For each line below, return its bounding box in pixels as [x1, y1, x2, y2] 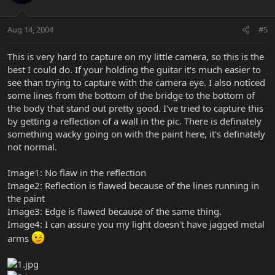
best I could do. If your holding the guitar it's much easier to [7, 63, 261, 76]
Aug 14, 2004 [7, 24, 53, 36]
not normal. [7, 141, 57, 153]
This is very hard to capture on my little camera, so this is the [7, 50, 264, 63]
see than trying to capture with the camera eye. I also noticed [7, 76, 265, 89]
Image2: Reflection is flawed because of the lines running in [7, 179, 259, 192]
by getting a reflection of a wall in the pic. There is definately [7, 115, 261, 128]
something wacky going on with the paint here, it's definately [7, 128, 265, 141]
